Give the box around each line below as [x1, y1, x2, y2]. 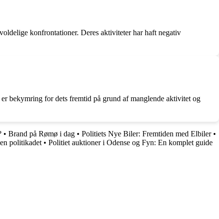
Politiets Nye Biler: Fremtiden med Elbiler [82, 130, 211, 138]
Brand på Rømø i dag [8, 130, 75, 138]
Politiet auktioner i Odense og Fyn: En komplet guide [48, 138, 213, 147]
